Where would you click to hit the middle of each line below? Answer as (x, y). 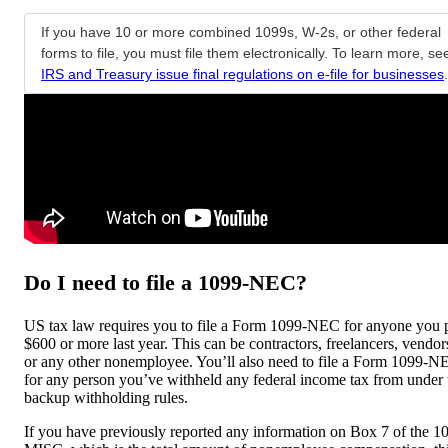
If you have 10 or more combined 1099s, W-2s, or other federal (241, 31)
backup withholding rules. (106, 398)
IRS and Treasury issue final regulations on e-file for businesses (242, 73)
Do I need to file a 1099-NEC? (165, 283)
